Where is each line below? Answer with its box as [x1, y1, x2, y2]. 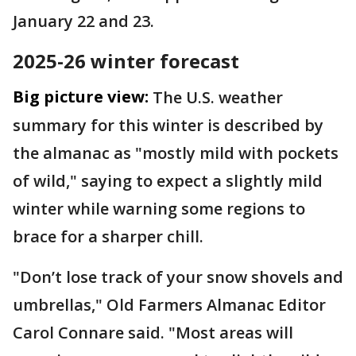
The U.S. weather [153, 87, 283, 109]
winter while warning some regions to [13, 198, 305, 220]
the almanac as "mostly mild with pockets [13, 142, 339, 164]
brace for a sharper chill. [13, 226, 203, 248]
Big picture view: [13, 86, 149, 108]
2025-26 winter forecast [13, 48, 239, 75]
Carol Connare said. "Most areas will [13, 322, 293, 344]
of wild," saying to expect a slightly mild [13, 170, 323, 192]
